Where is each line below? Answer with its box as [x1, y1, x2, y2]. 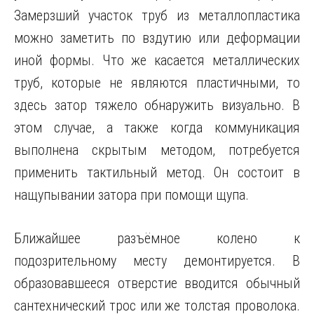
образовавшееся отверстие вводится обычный [14, 275, 300, 292]
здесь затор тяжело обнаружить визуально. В [14, 97, 300, 114]
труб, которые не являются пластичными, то [14, 74, 300, 91]
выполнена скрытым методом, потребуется [14, 142, 300, 158]
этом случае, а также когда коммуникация [14, 119, 300, 136]
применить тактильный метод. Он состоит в [14, 164, 300, 181]
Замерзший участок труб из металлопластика [14, 7, 300, 24]
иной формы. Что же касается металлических [14, 52, 300, 69]
